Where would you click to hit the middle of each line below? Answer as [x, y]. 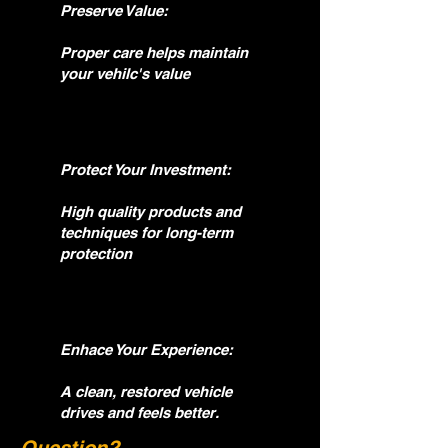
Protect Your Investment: [145, 169]
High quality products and [150, 211]
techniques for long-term [146, 232]
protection [96, 253]
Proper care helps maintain [154, 52]
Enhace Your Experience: [146, 349]
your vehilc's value [125, 73]
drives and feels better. [139, 412]
